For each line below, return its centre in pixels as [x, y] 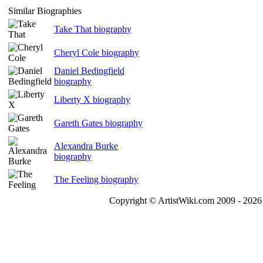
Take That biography [93, 29]
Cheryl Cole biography [97, 53]
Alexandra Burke [86, 146]
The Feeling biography [96, 179]
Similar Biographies [45, 11]
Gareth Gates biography [98, 123]
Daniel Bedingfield [89, 71]
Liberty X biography [92, 100]
